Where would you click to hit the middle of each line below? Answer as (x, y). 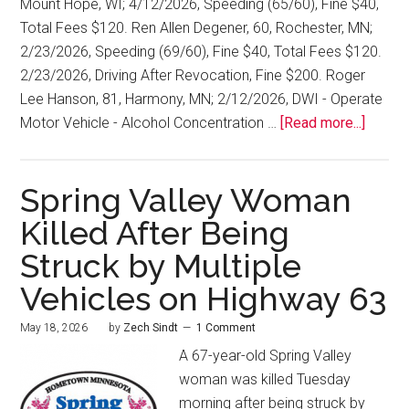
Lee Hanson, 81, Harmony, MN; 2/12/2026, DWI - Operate (202, 100)
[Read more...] (323, 123)
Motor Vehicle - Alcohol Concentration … (151, 123)
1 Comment (226, 328)
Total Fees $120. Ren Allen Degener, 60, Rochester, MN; (197, 28)
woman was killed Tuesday (265, 380)
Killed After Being (155, 233)
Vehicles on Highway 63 (204, 299)
